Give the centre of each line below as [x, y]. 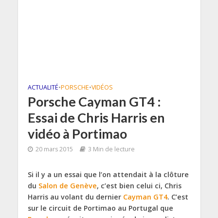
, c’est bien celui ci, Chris [139, 186]
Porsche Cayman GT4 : [94, 101]
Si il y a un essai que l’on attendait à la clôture [108, 174]
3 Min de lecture [111, 149]
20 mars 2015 [54, 149]
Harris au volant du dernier [75, 197]
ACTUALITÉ [43, 87]
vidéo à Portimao [77, 134]
